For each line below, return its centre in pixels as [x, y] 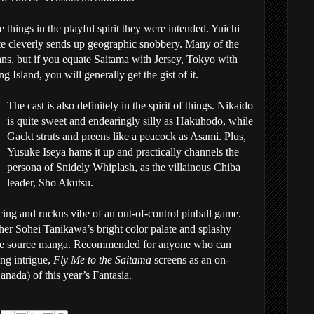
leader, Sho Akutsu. [50, 183]
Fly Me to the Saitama [104, 260]
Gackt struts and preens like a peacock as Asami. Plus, [127, 136]
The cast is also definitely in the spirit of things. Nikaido [130, 105]
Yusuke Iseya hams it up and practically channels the [123, 152]
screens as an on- [192, 260]
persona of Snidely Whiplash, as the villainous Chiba [124, 167]
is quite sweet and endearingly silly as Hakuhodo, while [130, 121]
